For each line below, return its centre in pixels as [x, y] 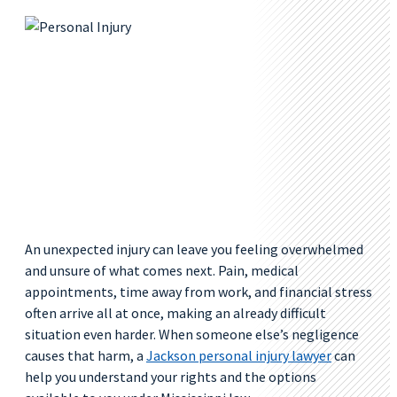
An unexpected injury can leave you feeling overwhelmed [194, 249]
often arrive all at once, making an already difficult [175, 313]
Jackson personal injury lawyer [239, 355]
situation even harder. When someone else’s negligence [192, 334]
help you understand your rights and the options [171, 377]
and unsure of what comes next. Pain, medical [162, 270]
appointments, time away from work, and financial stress [198, 292]
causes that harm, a [86, 355]
